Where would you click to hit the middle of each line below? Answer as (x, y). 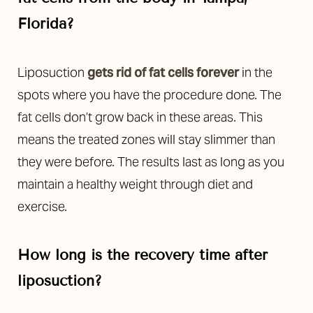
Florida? (46, 23)
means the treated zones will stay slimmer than (146, 139)
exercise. (42, 206)
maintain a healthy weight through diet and (135, 184)
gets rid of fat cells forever (163, 72)
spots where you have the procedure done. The (150, 94)
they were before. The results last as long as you (151, 161)
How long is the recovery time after (143, 255)
